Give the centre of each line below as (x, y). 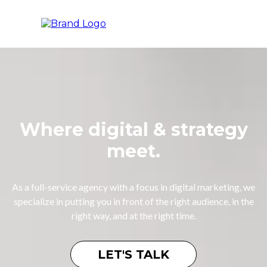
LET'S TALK (133, 254)
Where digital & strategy (133, 130)
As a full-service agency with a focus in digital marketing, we (133, 187)
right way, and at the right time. (133, 215)
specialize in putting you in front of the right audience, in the (133, 201)
